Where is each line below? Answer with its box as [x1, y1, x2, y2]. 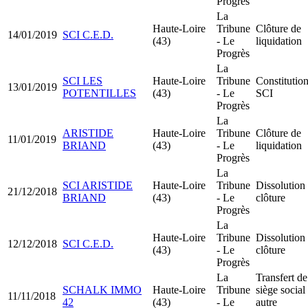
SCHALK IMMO [63, 283, 142, 296]
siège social [256, 283, 305, 296]
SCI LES [63, 74, 102, 87]
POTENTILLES [63, 87, 136, 99]
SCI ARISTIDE [63, 179, 133, 191]
